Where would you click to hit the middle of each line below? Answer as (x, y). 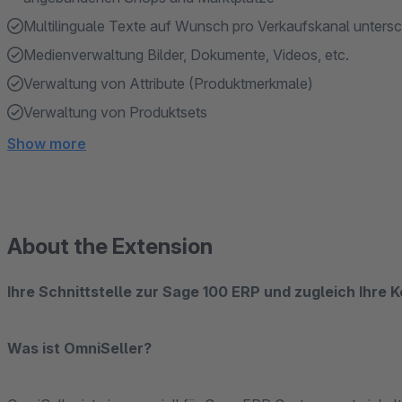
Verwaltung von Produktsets (115, 112)
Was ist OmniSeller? (79, 348)
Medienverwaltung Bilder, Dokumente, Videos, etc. (186, 55)
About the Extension (110, 246)
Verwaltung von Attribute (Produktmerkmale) (168, 83)
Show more (47, 144)
